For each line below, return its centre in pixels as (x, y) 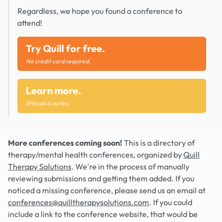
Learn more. (54, 90)
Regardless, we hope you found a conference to (100, 11)
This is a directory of (159, 143)
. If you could (171, 202)
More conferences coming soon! (65, 143)
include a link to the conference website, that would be (103, 214)
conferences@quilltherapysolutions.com (79, 202)
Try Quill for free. (65, 48)
